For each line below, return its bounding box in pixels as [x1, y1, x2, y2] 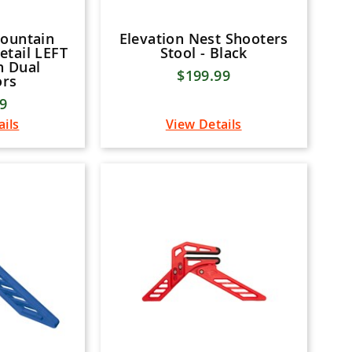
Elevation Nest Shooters [119, 29, 288, 49]
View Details [165, 115, 242, 134]
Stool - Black [159, 43, 247, 63]
